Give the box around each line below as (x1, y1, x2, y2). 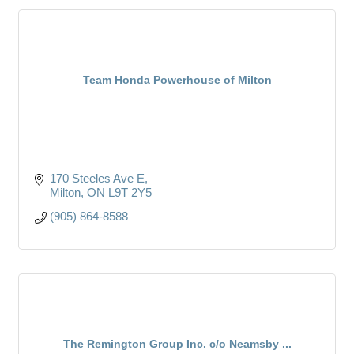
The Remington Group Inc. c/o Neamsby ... (62, 337, 292, 350)
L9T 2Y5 (107, 185, 152, 199)
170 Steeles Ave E (49, 171, 145, 185)
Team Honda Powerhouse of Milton (82, 73, 272, 86)
